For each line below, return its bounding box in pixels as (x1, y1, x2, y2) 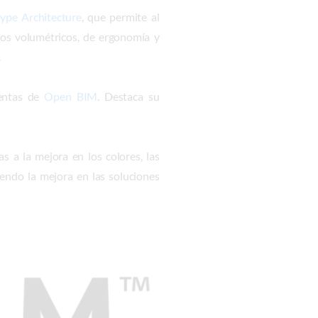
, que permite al (81, 10, 160, 24)
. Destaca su (97, 89, 160, 104)
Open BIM (44, 89, 98, 104)
